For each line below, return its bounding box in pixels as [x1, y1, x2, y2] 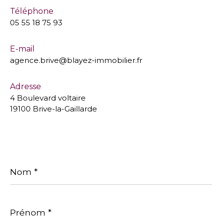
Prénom [9, 198, 41, 208]
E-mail [10, 44, 35, 54]
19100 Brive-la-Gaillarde [10, 104, 97, 113]
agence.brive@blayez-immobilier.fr [10, 55, 142, 65]
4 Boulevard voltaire [10, 93, 86, 103]
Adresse [10, 81, 41, 91]
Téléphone [10, 6, 54, 16]
